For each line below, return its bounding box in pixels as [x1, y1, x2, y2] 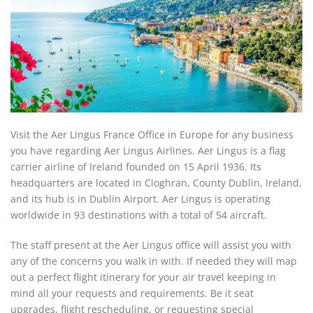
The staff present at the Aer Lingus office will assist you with [10, 238, 291, 252]
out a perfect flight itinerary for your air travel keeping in [10, 270, 276, 284]
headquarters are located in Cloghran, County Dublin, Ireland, [10, 176, 302, 189]
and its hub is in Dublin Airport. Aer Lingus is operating [10, 192, 270, 205]
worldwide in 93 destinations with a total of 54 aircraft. [10, 208, 267, 221]
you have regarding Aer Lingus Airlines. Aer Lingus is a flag [10, 144, 286, 157]
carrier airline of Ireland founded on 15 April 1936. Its [10, 160, 261, 173]
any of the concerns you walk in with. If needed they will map [10, 254, 297, 268]
